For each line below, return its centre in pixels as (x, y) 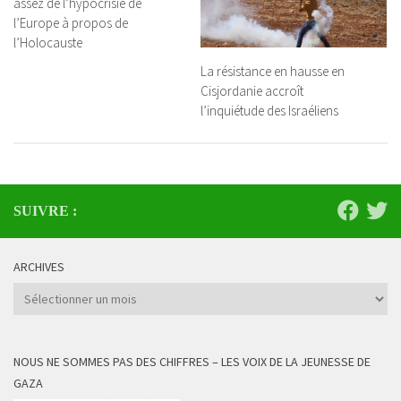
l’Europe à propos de (71, 22)
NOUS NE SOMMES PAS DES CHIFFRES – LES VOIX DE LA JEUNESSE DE (192, 361)
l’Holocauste (48, 42)
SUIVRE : (45, 210)
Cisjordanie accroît (252, 90)
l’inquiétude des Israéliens (269, 110)
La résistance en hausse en (273, 71)
